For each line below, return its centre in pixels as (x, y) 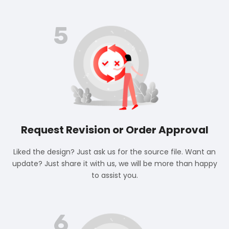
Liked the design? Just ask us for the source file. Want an (114, 152)
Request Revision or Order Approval (114, 130)
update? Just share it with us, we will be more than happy (114, 164)
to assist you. (114, 176)
